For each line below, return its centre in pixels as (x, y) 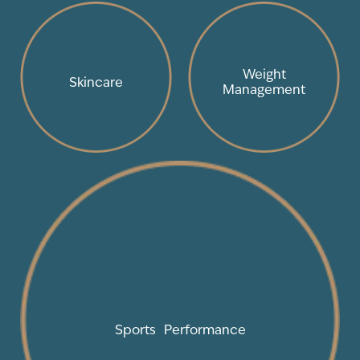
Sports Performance (180, 329)
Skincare (96, 82)
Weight (264, 74)
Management (264, 89)
